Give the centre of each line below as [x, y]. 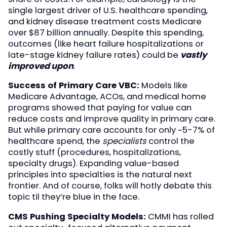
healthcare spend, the [55, 141]
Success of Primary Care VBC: [74, 86]
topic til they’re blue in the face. [74, 197]
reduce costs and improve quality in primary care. [112, 119]
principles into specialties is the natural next [100, 175]
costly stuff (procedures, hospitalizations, [94, 153]
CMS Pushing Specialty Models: [77, 216]
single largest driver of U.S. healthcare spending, [108, 10]
